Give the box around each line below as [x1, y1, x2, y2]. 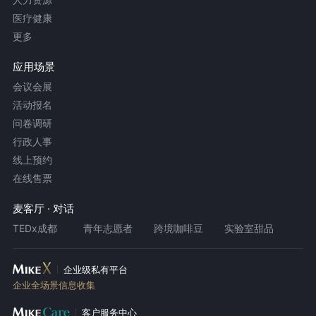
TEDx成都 [12, 222, 57, 235]
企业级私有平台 [63, 264, 128, 276]
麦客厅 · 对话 [12, 202, 74, 216]
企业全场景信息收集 [12, 279, 95, 291]
